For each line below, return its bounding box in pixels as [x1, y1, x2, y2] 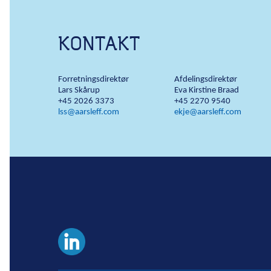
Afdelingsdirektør [174, 75, 237, 84]
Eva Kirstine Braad [174, 86, 239, 95]
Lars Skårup [58, 86, 100, 95]
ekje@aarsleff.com [174, 108, 241, 117]
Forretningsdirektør [58, 75, 129, 84]
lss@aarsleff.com [58, 108, 119, 117]
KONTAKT [58, 32, 140, 55]
